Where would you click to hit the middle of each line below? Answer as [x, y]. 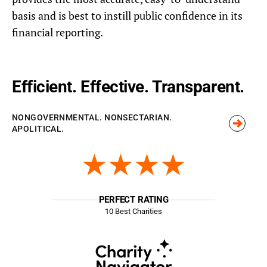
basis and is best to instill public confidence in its [127, 16]
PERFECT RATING [133, 199]
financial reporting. [58, 32]
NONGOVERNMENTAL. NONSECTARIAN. [92, 118]
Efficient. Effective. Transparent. [128, 87]
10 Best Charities [133, 211]
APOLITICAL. [38, 129]
